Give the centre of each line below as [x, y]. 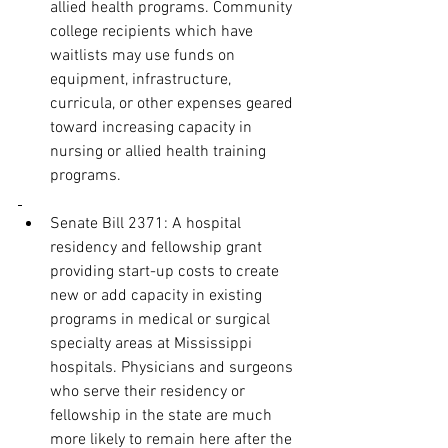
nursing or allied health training [160, 152]
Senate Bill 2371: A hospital [147, 224]
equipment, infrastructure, [142, 80]
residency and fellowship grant [158, 248]
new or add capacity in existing [158, 296]
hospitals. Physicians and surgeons [173, 368]
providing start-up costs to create [166, 272]
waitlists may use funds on [144, 56]
